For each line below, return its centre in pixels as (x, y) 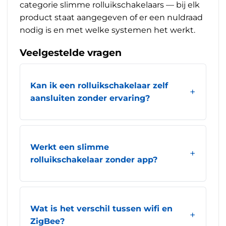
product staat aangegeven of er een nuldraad (111, 17)
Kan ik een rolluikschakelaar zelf (99, 86)
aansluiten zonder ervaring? (90, 98)
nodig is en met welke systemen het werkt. (107, 30)
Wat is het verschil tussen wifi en (101, 209)
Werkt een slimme (70, 147)
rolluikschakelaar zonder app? (94, 160)
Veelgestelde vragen (71, 53)
